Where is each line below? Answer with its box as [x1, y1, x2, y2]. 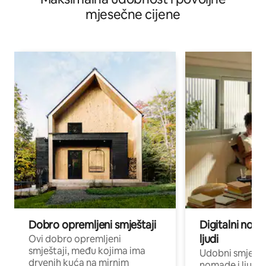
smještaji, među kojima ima [28, 244, 145, 257]
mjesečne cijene [85, 5, 180, 23]
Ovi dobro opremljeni [28, 232, 121, 245]
